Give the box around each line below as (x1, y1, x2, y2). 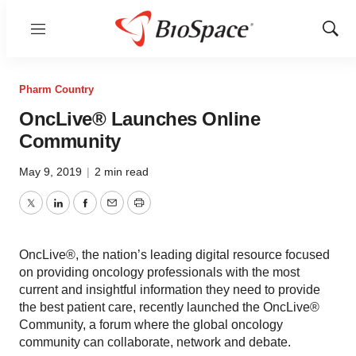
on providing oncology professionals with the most (19, 265, 300, 279)
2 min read (95, 165, 149, 178)
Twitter (29, 205, 68, 219)
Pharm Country (19, 83, 94, 95)
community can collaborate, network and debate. (19, 335, 291, 349)
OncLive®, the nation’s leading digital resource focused (19, 248, 330, 261)
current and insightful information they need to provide (19, 283, 320, 296)
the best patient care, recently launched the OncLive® (19, 300, 319, 314)
